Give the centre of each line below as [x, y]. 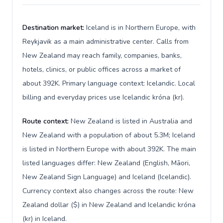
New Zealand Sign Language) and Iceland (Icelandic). [107, 177]
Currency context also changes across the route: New [108, 191]
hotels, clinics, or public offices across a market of [102, 69]
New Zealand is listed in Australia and [131, 121]
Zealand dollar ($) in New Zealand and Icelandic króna [109, 205]
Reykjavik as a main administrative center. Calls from [106, 42]
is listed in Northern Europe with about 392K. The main [109, 149]
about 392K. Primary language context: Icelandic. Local [109, 83]
